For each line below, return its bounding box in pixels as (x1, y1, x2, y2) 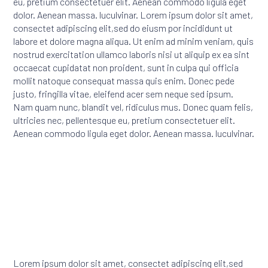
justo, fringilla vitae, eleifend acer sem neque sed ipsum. (13, 87, 234, 99)
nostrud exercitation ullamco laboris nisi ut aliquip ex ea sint (13, 48, 250, 60)
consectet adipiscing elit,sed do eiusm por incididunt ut (13, 22, 233, 33)
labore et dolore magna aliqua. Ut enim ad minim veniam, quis (13, 35, 254, 47)
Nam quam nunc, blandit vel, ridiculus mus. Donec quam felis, (13, 100, 254, 112)
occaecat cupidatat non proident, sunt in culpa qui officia (13, 61, 239, 73)
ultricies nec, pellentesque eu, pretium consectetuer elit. (13, 114, 236, 126)
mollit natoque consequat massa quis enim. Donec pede (13, 74, 235, 86)
